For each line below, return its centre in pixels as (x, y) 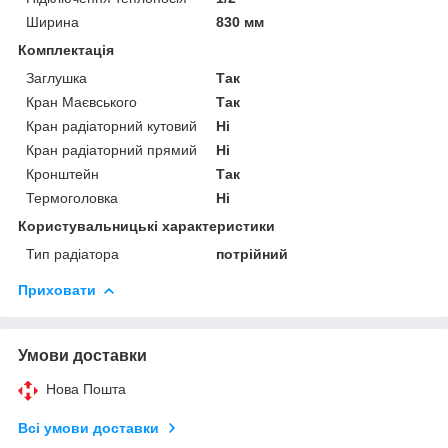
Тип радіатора (72, 253)
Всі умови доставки (88, 427)
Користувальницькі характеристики (146, 225)
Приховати (57, 289)
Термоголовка (72, 197)
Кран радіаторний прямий (111, 149)
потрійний (252, 253)
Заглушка (56, 77)
